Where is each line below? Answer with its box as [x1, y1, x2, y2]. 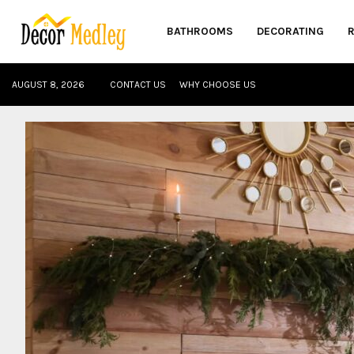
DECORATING [257, 24, 324, 38]
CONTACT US [110, 79, 166, 90]
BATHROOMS [167, 24, 233, 38]
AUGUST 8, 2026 [12, 79, 85, 90]
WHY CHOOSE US [179, 79, 256, 90]
